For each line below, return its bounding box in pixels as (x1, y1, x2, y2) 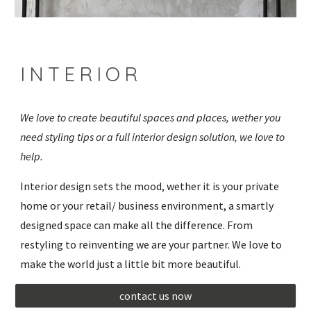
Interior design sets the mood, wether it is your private (20, 178, 280, 193)
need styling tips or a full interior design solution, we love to (20, 129, 285, 144)
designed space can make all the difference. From (20, 217, 253, 232)
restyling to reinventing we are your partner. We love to (20, 237, 283, 251)
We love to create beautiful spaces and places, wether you (20, 110, 281, 124)
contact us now (119, 288, 192, 303)
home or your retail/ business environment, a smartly (20, 198, 274, 212)
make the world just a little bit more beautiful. (20, 256, 242, 271)
